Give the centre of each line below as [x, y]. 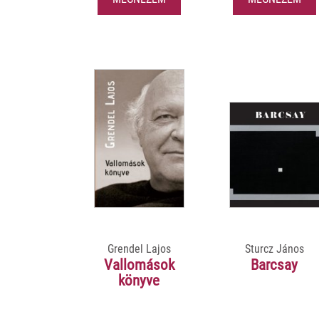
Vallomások [139, 265]
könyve [139, 280]
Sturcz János [274, 249]
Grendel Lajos [139, 249]
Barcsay [274, 265]
